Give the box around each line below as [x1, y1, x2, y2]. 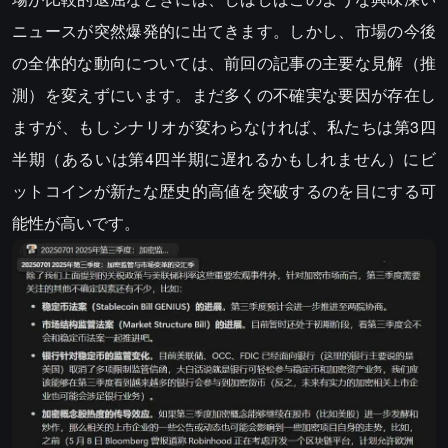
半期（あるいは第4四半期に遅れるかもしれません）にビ [12, 147, 436, 171]
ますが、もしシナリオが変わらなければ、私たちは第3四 [12, 115, 436, 139]
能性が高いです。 [12, 211, 140, 235]
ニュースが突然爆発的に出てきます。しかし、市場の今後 [12, 19, 436, 43]
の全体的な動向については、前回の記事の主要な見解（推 [12, 51, 436, 75]
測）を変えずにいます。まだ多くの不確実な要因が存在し [12, 83, 436, 107]
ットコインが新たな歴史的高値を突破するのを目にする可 [12, 179, 436, 203]
